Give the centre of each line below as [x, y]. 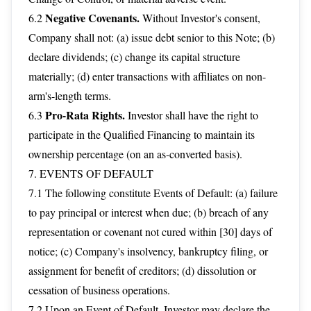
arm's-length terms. [70, 95]
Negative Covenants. [92, 18]
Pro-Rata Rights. [85, 115]
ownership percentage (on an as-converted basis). [135, 154]
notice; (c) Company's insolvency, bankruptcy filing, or [148, 251]
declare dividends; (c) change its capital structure [134, 57]
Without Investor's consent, [200, 18]
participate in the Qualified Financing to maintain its [142, 134]
